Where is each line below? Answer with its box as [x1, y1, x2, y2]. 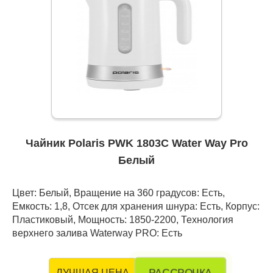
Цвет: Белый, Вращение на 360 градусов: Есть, [12, 187, 225, 199]
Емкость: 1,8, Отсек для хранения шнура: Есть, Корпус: [12, 200, 260, 212]
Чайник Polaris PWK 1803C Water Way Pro [25, 137, 248, 150]
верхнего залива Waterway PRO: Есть [12, 227, 182, 239]
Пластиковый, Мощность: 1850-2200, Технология [12, 214, 233, 225]
